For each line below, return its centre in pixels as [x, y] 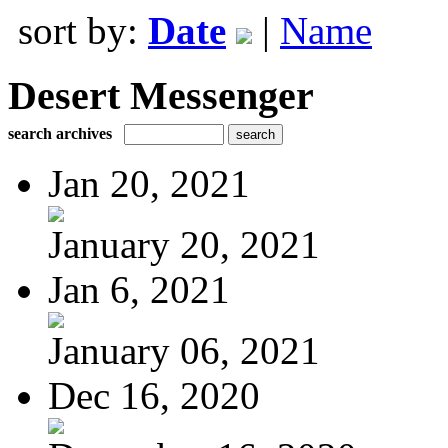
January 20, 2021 [184, 244]
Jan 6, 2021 [139, 289]
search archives [60, 133]
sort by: [83, 30]
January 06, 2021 [184, 350]
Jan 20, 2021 [149, 183]
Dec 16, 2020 [154, 395]
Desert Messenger [161, 95]
